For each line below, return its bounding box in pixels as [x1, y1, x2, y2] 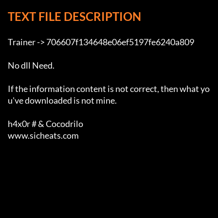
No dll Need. [8, 60, 54, 71]
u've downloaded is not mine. [8, 95, 117, 106]
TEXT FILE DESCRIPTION [8, 9, 141, 24]
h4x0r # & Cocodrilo [8, 118, 83, 129]
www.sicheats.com [8, 130, 136, 141]
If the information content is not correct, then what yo [8, 83, 210, 94]
